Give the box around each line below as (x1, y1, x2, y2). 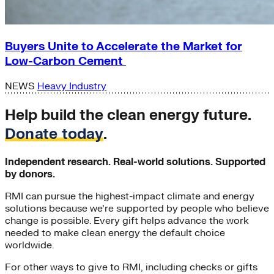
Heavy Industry (37, 80, 106, 92)
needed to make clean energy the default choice (5, 226, 225, 239)
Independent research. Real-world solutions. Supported (5, 155, 265, 168)
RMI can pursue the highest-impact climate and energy (5, 190, 254, 202)
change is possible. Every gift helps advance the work (5, 214, 249, 227)
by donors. (5, 168, 55, 180)
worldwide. (5, 239, 54, 251)
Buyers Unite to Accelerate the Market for (5, 39, 242, 54)
